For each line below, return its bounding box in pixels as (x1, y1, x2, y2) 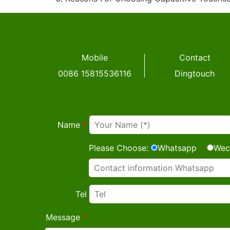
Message (45, 212, 83, 222)
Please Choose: (89, 143, 148, 153)
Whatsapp (158, 143, 197, 153)
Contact (179, 52, 210, 63)
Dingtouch (175, 68, 215, 79)
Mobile (81, 52, 108, 63)
